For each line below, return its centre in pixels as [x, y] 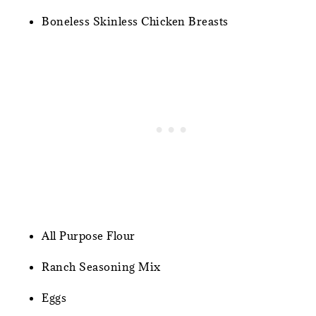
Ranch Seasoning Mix [101, 267]
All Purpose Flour [89, 236]
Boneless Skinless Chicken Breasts [135, 21]
